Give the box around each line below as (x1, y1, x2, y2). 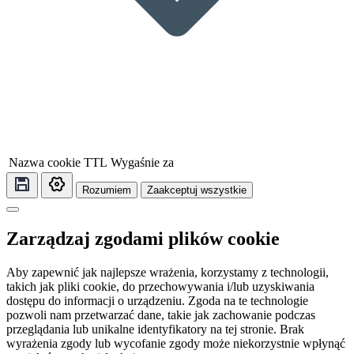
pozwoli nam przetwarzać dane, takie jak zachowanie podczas (6, 308, 315, 322)
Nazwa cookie (9, 156, 81, 170)
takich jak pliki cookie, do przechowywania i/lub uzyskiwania (6, 280, 314, 294)
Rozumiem (82, 184, 131, 197)
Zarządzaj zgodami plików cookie (6, 228, 280, 250)
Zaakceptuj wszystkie (147, 184, 247, 197)
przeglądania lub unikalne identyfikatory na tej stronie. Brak (6, 322, 304, 337)
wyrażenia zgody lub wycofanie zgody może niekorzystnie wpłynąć (6, 337, 345, 351)
